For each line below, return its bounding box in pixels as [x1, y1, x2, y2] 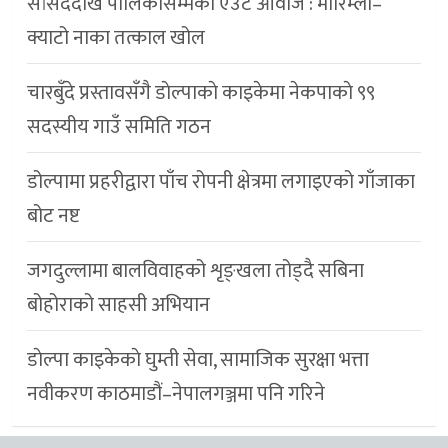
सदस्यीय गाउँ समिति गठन [27, 109, 211, 144]
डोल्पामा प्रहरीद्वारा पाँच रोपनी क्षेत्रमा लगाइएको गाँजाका [27, 164, 415, 199]
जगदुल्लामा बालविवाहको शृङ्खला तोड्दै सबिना [27, 253, 364, 288]
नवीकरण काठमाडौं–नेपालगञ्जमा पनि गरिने [27, 376, 325, 411]
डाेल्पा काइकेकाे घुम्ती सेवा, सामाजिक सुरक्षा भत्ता [27, 342, 369, 377]
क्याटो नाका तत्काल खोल [27, 20, 205, 55]
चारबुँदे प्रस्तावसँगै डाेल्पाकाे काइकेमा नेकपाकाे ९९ [27, 75, 375, 110]
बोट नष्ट [27, 198, 80, 233]
